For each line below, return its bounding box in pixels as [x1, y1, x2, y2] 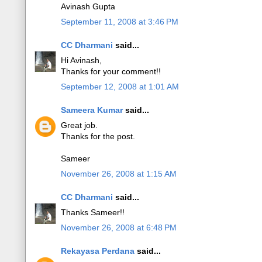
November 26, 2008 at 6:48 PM [61, 223, 177, 232]
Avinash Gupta [61, 2, 115, 11]
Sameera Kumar [61, 105, 123, 115]
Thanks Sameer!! [61, 208, 125, 217]
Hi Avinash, [61, 56, 102, 65]
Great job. [61, 120, 98, 130]
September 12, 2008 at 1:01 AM [61, 82, 179, 91]
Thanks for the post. [61, 132, 135, 141]
